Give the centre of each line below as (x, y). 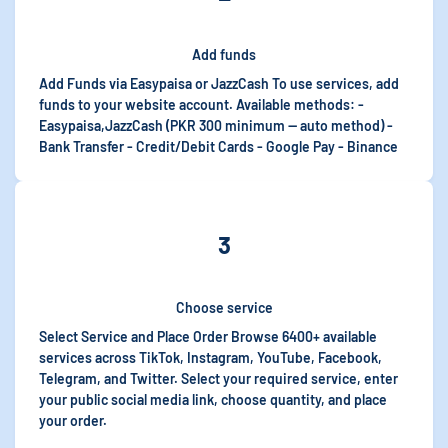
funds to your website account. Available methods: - (201, 104)
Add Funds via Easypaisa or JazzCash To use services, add (219, 83)
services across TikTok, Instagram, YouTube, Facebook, (210, 357)
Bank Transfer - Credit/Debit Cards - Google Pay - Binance (218, 146)
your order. (73, 420)
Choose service (224, 307)
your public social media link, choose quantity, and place (213, 399)
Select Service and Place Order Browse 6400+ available (208, 336)
